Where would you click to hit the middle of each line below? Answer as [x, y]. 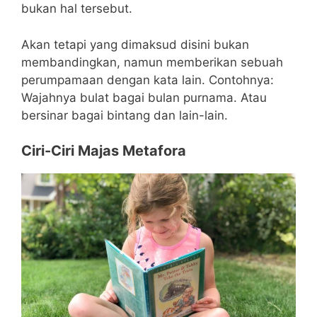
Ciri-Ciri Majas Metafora [104, 151]
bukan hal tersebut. [77, 9]
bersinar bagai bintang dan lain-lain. [125, 115]
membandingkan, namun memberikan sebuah [152, 62]
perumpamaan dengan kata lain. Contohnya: [148, 80]
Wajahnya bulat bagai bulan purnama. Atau [144, 97]
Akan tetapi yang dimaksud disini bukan [135, 44]
